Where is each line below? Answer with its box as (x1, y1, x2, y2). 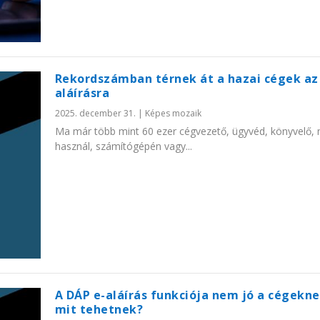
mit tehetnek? (54, 301, 144, 318)
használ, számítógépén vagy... (54, 139, 192, 153)
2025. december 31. (54, 106, 136, 119)
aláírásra (54, 84, 110, 101)
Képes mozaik (144, 106, 201, 119)
